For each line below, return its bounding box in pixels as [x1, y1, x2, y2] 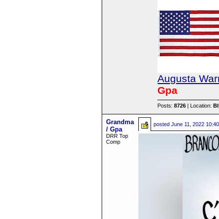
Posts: [157, 103, 175, 109]
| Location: [186, 103, 214, 109]
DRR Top [106, 133, 128, 139]
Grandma [106, 118, 134, 126]
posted [153, 121, 171, 127]
